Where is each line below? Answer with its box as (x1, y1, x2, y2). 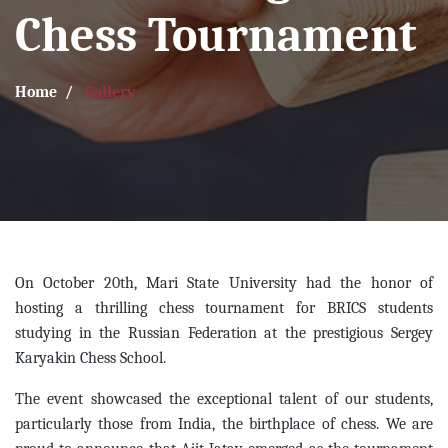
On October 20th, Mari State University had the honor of (15, 274, 433, 293)
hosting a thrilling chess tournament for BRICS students (15, 299, 433, 318)
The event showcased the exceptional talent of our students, (15, 390, 433, 409)
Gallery (81, 83, 135, 102)
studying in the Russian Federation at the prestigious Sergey (15, 324, 433, 343)
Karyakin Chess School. (15, 349, 166, 368)
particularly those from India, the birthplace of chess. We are (15, 415, 433, 434)
